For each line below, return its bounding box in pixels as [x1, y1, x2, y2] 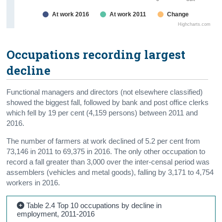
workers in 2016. [6, 178, 60, 187]
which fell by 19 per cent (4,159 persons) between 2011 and [6, 109, 198, 117]
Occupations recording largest [6, 46, 186, 62]
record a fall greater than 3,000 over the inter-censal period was [6, 158, 210, 166]
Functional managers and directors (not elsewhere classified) [6, 88, 203, 96]
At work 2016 [52, 10, 90, 18]
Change [167, 10, 189, 18]
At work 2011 [110, 10, 147, 18]
